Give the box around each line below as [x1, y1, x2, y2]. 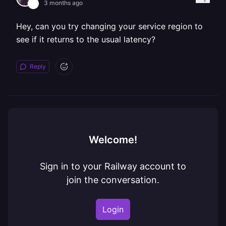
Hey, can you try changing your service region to [16, 21, 203, 31]
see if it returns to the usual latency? [16, 34, 155, 44]
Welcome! [89, 134, 137, 146]
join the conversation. [67, 175, 159, 185]
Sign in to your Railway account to [40, 161, 186, 172]
